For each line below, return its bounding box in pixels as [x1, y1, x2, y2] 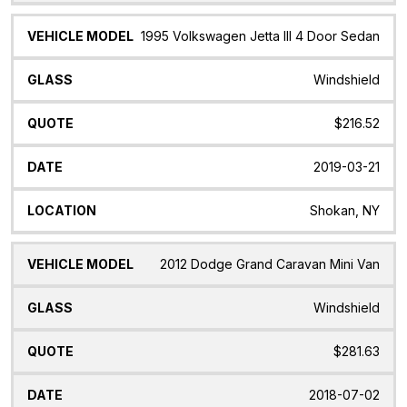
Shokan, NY [310, 202, 380, 218]
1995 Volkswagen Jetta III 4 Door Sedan [141, 27, 380, 44]
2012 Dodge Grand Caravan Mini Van [160, 256, 380, 273]
